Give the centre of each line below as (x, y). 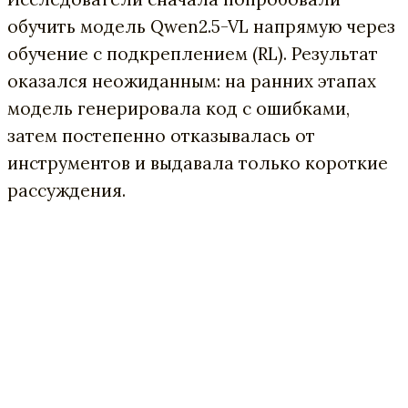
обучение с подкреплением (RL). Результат (193, 54)
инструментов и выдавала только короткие (198, 163)
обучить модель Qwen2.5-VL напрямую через (201, 26)
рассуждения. (66, 190)
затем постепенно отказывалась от (161, 136)
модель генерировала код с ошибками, (178, 108)
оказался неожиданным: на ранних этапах (192, 81)
